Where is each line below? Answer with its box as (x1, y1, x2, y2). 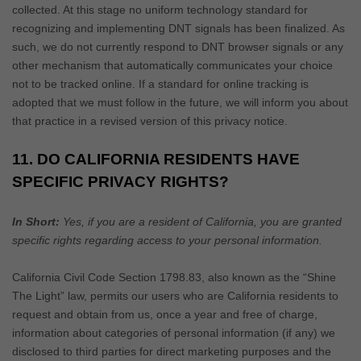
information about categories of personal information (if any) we (12, 326, 335, 339)
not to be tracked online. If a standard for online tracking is (12, 77, 309, 90)
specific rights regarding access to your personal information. (12, 233, 322, 247)
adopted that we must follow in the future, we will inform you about (12, 95, 348, 109)
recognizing (12, 21, 71, 35)
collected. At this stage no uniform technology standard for (12, 2, 308, 16)
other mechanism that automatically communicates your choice (12, 58, 333, 72)
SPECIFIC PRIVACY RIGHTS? (12, 172, 229, 190)
